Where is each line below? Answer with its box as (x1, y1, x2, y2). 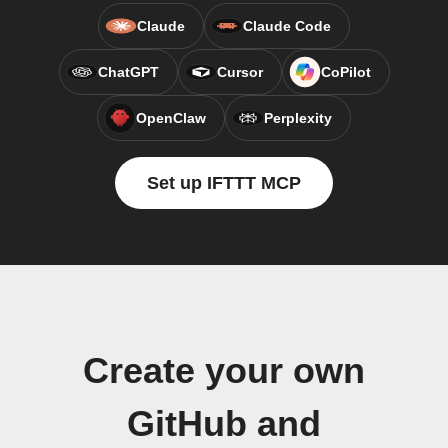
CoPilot (320, 64, 371, 80)
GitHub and (127, 404, 321, 444)
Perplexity (264, 110, 332, 126)
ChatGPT (97, 64, 159, 80)
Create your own (83, 351, 365, 391)
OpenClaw (136, 110, 206, 126)
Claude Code (243, 18, 331, 34)
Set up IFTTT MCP (147, 173, 301, 193)
